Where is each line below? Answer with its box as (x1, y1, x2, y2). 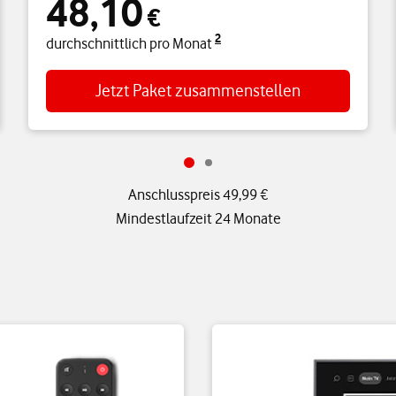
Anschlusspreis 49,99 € (128, 186, 268, 203)
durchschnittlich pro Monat (46, 34, 215, 52)
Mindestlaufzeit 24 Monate (115, 209, 281, 227)
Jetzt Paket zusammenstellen (95, 80, 301, 101)
